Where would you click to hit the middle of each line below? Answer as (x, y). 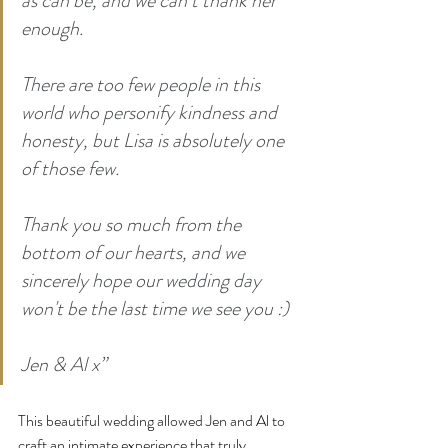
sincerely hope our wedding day (143, 281)
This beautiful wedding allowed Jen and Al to (153, 421)
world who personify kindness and (151, 113)
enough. (52, 29)
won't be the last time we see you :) (155, 309)
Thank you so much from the (133, 225)
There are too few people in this (142, 85)
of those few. (70, 169)
